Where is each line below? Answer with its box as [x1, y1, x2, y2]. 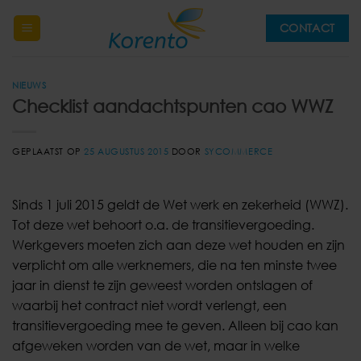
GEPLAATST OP [12, 145, 85, 156]
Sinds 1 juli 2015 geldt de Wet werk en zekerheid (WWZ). [12, 196, 348, 213]
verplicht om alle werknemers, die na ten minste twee [12, 256, 337, 273]
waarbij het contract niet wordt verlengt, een [12, 297, 287, 313]
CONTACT [279, 21, 335, 35]
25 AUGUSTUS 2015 [84, 145, 169, 156]
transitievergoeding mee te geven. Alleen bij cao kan [12, 317, 338, 334]
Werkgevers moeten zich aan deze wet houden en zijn [12, 236, 345, 253]
